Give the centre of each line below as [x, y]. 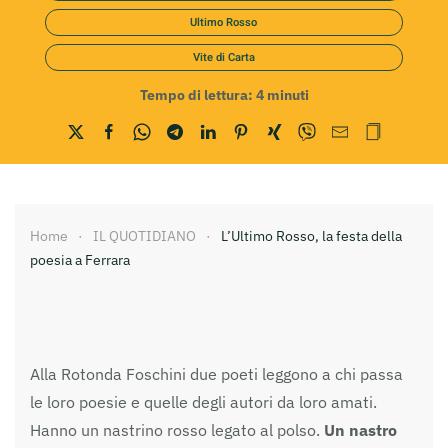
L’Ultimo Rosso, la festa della [311, 235]
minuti [287, 94]
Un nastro [360, 429]
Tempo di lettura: [196, 94]
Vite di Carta [223, 57]
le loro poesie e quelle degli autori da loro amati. [203, 401]
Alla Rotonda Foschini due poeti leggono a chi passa [216, 373]
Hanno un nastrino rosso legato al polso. [177, 429]
